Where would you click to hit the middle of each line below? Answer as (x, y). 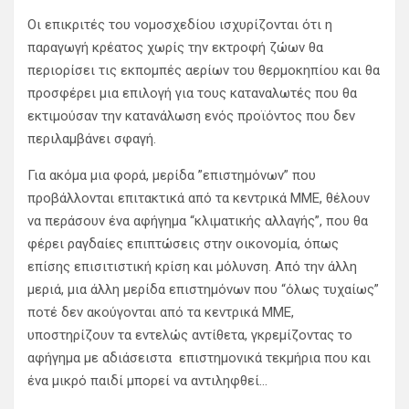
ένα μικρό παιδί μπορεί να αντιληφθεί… (147, 381)
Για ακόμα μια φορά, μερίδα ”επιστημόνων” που (172, 176)
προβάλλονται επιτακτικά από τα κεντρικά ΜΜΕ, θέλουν (199, 199)
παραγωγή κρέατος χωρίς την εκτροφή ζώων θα (175, 48)
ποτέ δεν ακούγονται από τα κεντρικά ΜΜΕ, (161, 313)
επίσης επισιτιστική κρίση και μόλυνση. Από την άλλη (192, 267)
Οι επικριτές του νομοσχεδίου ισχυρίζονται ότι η (180, 25)
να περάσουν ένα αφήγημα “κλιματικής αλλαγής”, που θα (198, 221)
